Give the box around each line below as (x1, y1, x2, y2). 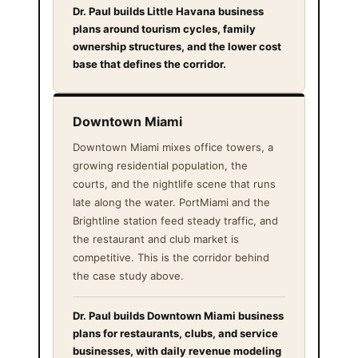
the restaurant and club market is (73, 232, 239, 245)
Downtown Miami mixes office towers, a (73, 140, 273, 153)
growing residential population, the (73, 158, 248, 172)
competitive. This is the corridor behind (73, 250, 269, 264)
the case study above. (73, 268, 184, 282)
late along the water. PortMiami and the (73, 195, 270, 209)
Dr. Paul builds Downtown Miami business (73, 308, 284, 322)
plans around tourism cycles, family (73, 22, 256, 35)
